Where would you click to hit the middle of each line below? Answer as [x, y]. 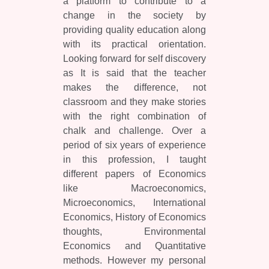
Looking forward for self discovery [134, 58]
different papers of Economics [134, 174]
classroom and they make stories [134, 101]
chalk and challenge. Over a [134, 130]
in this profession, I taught [134, 159]
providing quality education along [134, 29]
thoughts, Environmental [134, 231]
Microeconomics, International [134, 202]
